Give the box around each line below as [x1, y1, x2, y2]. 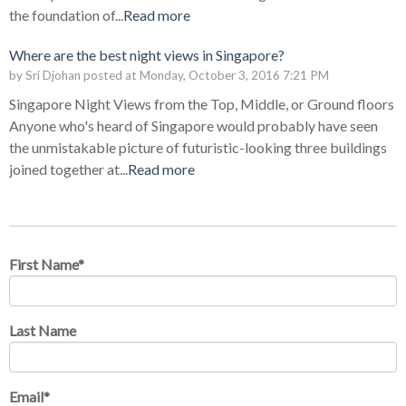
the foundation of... [9, 6, 123, 24]
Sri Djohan [25, 68, 81, 83]
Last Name [9, 322, 76, 340]
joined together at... [9, 160, 128, 179]
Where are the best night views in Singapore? [9, 46, 285, 64]
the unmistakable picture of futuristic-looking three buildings [9, 139, 387, 157]
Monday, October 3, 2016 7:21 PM [140, 68, 329, 83]
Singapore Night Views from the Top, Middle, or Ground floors [9, 95, 394, 113]
